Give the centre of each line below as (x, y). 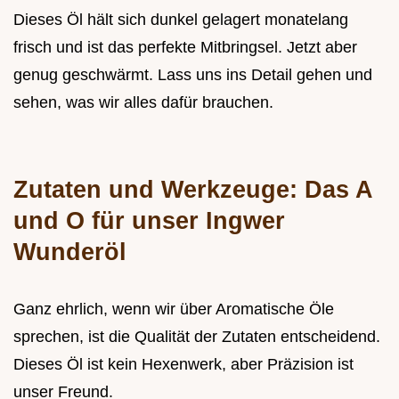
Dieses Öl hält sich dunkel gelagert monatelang (181, 20)
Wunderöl (70, 252)
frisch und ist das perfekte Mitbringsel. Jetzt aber (185, 48)
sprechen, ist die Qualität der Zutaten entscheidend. (197, 337)
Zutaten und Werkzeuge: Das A (193, 190)
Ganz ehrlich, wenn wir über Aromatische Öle (174, 309)
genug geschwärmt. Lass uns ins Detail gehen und (193, 75)
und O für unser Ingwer (149, 221)
